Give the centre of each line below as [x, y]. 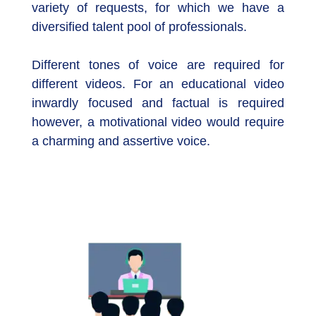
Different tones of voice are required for [158, 65]
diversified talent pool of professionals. [140, 27]
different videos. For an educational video [158, 84]
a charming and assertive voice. [121, 141]
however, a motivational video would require [158, 122]
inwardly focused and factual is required [158, 103]
